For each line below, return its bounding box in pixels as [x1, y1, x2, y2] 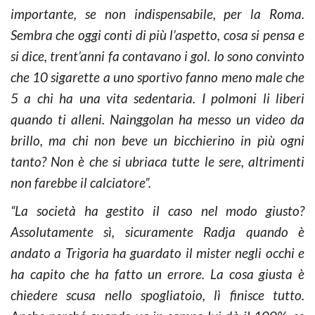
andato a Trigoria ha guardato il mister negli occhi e [11, 244, 304, 261]
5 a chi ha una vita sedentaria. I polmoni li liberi [11, 89, 304, 106]
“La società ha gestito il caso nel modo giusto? [11, 202, 304, 219]
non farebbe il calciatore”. [11, 174, 154, 191]
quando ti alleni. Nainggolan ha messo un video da [11, 110, 304, 127]
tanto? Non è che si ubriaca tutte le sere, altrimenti [11, 153, 304, 169]
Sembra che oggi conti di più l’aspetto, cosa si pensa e [11, 26, 304, 43]
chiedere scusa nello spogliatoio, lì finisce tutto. [11, 286, 304, 303]
